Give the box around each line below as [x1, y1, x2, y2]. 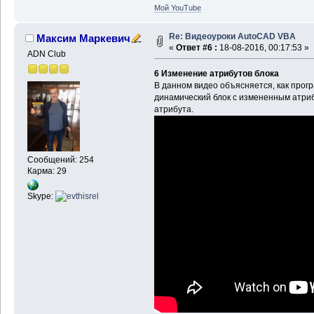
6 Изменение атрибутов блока [153, 68, 279, 78]
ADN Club [27, 48, 66, 59]
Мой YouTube [153, 3, 201, 12]
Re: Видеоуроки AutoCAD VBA [168, 31, 296, 41]
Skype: [27, 191, 55, 201]
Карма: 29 [27, 166, 67, 177]
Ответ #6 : [175, 42, 217, 53]
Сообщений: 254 [27, 155, 94, 165]
